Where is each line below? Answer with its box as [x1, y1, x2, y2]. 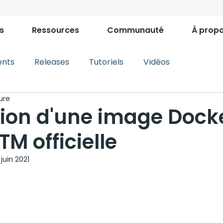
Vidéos [143, 56, 170, 68]
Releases [34, 56, 69, 68]
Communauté [107, 24, 164, 36]
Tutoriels [89, 56, 123, 68]
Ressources [32, 24, 79, 36]
